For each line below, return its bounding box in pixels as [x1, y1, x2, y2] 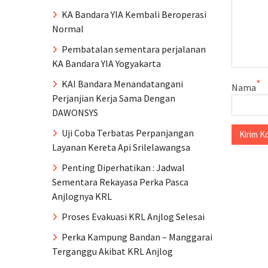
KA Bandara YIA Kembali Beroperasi [62, 8, 206, 20]
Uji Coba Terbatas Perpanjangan [62, 127, 194, 139]
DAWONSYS [52, 106, 98, 118]
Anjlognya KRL [52, 190, 112, 202]
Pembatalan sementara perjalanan [62, 43, 206, 55]
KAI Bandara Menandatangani [62, 78, 183, 90]
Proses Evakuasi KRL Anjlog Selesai [62, 211, 205, 223]
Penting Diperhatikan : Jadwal [62, 162, 185, 173]
